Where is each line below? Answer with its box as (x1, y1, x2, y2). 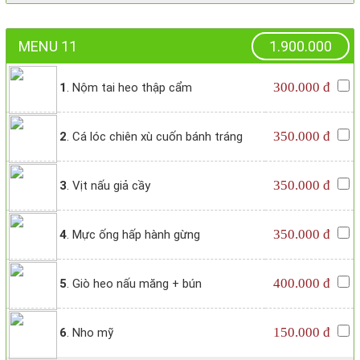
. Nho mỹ (67, 325, 113, 341)
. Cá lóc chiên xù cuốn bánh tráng (67, 129, 243, 145)
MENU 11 (18, 38, 77, 55)
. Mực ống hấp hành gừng (67, 227, 200, 243)
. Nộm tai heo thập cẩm (67, 80, 192, 96)
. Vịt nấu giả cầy (67, 178, 150, 194)
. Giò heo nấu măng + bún (67, 276, 202, 292)
